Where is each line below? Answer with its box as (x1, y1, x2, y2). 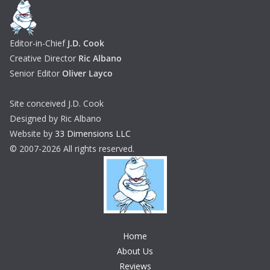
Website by (10, 128, 55, 140)
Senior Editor (10, 67, 62, 80)
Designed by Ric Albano (10, 113, 101, 125)
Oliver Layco (62, 67, 113, 80)
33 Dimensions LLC (55, 128, 131, 140)
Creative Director (10, 52, 78, 64)
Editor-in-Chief (10, 37, 67, 49)
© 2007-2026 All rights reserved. (10, 143, 134, 155)
